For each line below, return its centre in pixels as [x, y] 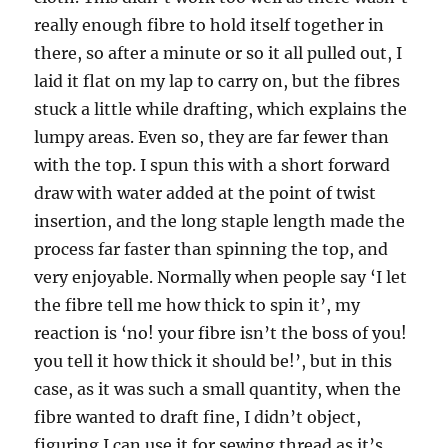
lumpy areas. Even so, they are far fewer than [212, 136]
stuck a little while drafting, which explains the [221, 108]
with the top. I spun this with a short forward [212, 164]
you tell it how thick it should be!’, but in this [213, 360]
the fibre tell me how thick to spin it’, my [197, 304]
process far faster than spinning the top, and [211, 248]
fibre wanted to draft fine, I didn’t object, [198, 416]
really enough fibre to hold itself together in [209, 24]
